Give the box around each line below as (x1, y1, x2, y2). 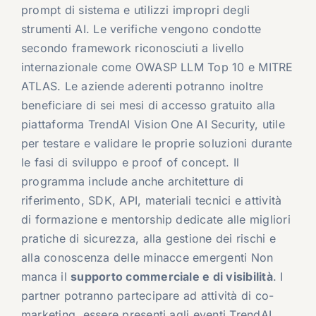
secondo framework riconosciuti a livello (20, 41, 245, 56)
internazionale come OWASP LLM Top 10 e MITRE (20, 60, 293, 75)
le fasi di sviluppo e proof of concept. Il (20, 155, 240, 170)
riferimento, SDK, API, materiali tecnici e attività (20, 193, 282, 208)
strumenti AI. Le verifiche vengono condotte (20, 22, 262, 37)
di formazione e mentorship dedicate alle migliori (20, 212, 291, 227)
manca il (20, 269, 71, 284)
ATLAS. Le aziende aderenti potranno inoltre (20, 79, 264, 94)
